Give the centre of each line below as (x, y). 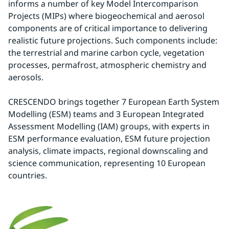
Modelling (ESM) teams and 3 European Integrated (106, 114)
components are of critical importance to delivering (108, 28)
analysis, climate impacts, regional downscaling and (108, 151)
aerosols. (26, 77)
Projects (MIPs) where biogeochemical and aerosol (106, 16)
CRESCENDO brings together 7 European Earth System (114, 102)
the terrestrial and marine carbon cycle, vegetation (106, 53)
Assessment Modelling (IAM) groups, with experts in (109, 126)
